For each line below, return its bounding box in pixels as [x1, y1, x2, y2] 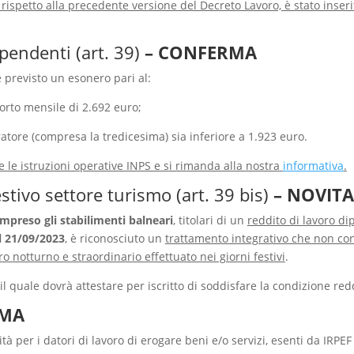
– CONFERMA [144, 40, 257, 64]
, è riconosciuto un [64, 230, 165, 246]
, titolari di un [172, 212, 247, 228]
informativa [282, 157, 344, 173]
